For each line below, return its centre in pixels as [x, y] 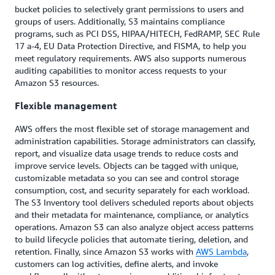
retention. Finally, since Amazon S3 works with [105, 252]
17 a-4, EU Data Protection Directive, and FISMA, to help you [130, 45]
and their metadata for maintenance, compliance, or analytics [132, 215]
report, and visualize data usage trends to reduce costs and [126, 153]
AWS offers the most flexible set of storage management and [132, 129]
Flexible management [66, 106]
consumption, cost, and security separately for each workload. [132, 190]
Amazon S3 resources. [57, 82]
